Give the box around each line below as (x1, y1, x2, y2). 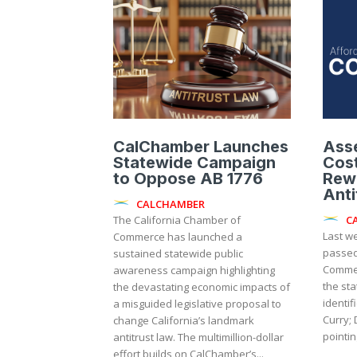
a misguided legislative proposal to (113, 296, 281, 312)
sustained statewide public (113, 246, 243, 261)
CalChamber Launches (113, 137, 288, 157)
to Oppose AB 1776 (113, 169, 263, 189)
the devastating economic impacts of (113, 280, 290, 295)
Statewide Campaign (113, 153, 276, 173)
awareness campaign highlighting (113, 263, 275, 278)
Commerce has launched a (113, 229, 242, 245)
